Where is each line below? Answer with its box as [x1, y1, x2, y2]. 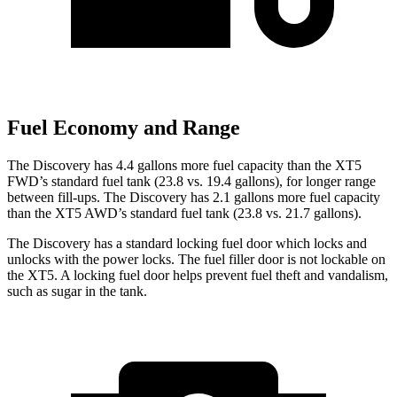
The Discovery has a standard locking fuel [7, 236, 246, 252]
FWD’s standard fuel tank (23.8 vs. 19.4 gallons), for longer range [7, 174, 376, 190]
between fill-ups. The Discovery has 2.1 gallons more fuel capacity [7, 190, 380, 206]
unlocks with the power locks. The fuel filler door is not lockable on [7, 252, 385, 268]
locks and [310, 236, 367, 252]
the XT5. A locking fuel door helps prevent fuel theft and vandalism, [7, 268, 388, 284]
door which [246, 236, 310, 252]
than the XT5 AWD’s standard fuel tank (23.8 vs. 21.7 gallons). [7, 206, 362, 222]
